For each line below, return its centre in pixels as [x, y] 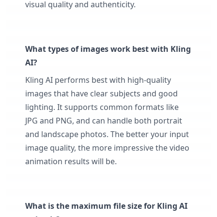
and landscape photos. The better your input [107, 134]
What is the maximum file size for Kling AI [106, 206]
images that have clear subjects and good [101, 93]
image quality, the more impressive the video [107, 147]
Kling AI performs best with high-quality [98, 80]
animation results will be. [71, 161]
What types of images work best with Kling [108, 49]
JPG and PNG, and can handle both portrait [104, 120]
